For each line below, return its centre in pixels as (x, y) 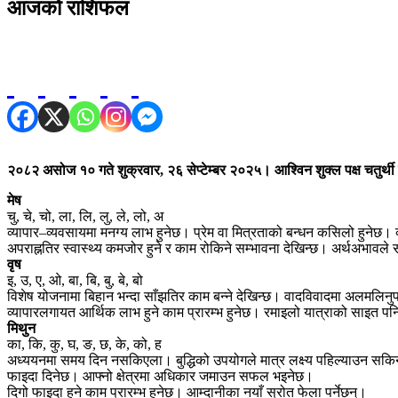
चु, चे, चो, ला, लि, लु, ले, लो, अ (85, 216)
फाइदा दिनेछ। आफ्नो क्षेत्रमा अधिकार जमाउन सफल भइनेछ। (160, 376)
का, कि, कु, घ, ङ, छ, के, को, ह (84, 344)
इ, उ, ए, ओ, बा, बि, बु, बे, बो (75, 280)
